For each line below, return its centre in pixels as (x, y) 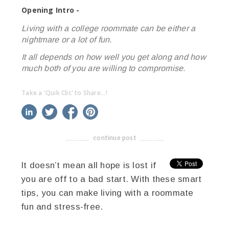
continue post (114, 138)
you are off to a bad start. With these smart (111, 179)
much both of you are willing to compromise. (104, 68)
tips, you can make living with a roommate (107, 193)
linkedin (49, 110)
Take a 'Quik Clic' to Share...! (64, 92)
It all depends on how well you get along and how (114, 56)
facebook (92, 110)
